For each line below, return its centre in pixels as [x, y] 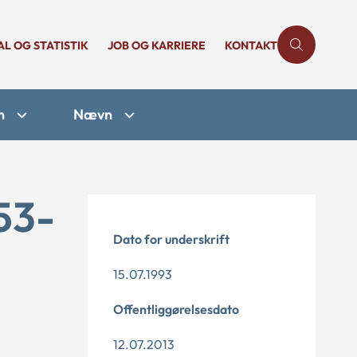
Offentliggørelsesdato [176, 309]
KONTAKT [251, 45]
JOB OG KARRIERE [157, 45]
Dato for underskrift [171, 239]
